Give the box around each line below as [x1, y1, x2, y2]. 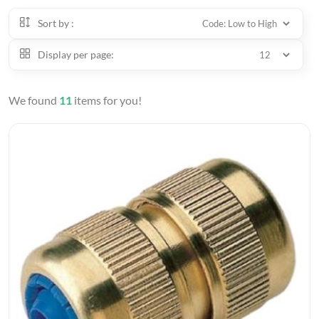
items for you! [72, 93, 142, 107]
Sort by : [36, 17, 74, 29]
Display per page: [36, 48, 114, 61]
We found [9, 93, 59, 107]
